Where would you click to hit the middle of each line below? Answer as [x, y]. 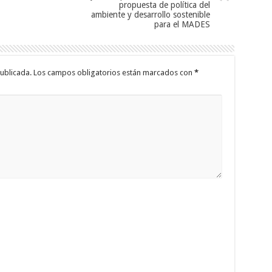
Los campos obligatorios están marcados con [114, 72]
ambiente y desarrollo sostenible [150, 14]
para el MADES [182, 24]
